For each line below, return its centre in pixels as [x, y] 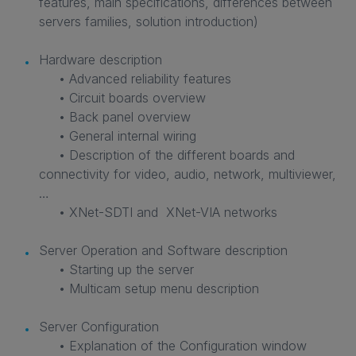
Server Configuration [99, 326]
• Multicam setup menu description [149, 288]
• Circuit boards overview [122, 97]
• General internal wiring [118, 135]
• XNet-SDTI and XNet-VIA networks [158, 212]
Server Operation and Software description [163, 250]
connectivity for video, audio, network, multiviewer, [188, 174]
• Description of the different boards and [167, 155]
